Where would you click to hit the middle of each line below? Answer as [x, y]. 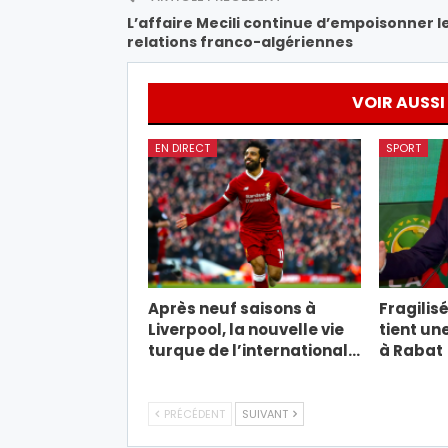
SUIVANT [266, 413]
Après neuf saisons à [232, 308]
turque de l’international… [254, 350]
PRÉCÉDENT [193, 413]
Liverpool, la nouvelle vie [246, 329]
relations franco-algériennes [240, 41]
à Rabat [410, 350]
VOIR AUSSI [398, 102]
